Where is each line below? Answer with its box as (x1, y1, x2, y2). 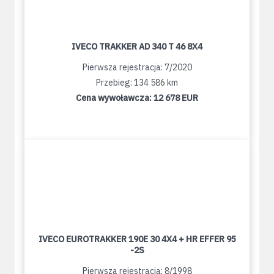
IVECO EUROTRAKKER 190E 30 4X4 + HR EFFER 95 (38, 234, 236, 245)
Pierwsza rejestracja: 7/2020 (82, 62, 192, 73)
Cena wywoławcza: (76, 92, 154, 104)
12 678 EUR (154, 92, 198, 104)
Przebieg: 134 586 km (96, 77, 178, 89)
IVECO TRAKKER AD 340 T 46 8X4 (72, 41, 202, 53)
